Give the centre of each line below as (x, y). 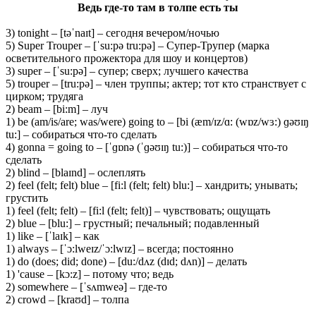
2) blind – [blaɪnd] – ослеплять (75, 172)
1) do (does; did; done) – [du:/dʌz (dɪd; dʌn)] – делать (126, 261)
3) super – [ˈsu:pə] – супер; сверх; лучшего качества (127, 71)
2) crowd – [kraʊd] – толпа (67, 299)
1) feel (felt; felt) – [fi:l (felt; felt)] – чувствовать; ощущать (138, 210)
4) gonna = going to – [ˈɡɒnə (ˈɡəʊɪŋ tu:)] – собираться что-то (147, 147)
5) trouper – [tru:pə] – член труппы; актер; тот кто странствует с (156, 83)
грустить (27, 197)
